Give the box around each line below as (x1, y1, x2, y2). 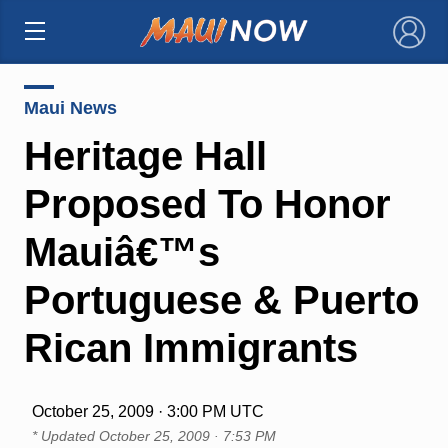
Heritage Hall (23, 133, 267, 178)
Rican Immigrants (23, 325, 358, 370)
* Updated (31, 427, 99, 444)
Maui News (23, 97, 117, 118)
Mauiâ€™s (23, 229, 220, 274)
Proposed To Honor (23, 181, 391, 226)
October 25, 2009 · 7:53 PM (98, 427, 276, 444)
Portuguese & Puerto (23, 277, 419, 322)
